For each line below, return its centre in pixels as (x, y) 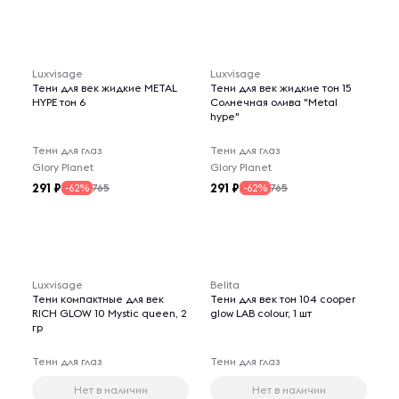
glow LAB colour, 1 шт (261, 313)
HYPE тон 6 (59, 102)
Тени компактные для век (98, 299)
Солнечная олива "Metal (274, 102)
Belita (225, 285)
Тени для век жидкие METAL (105, 88)
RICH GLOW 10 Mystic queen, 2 (110, 313)
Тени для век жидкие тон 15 (281, 88)
